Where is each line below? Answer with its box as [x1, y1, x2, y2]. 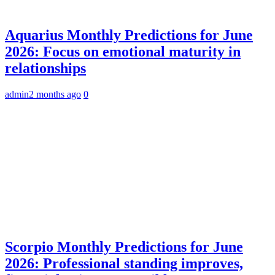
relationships [5, 60, 86, 76]
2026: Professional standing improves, [5, 255, 243, 272]
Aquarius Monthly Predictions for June [5, 26, 253, 43]
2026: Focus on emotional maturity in [5, 43, 241, 60]
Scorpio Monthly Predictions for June [5, 239, 243, 255]
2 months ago [29, 88, 81, 99]
